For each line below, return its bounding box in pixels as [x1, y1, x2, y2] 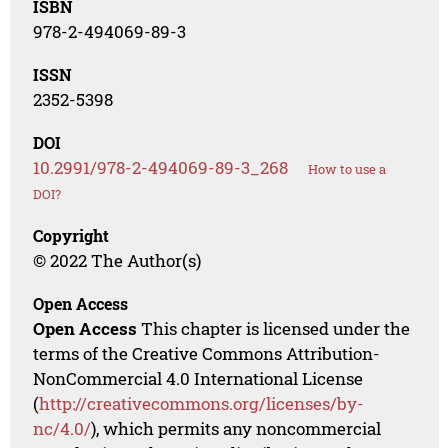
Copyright [33, 225, 110, 247]
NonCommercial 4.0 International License [33, 367, 364, 391]
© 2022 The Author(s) [33, 249, 202, 273]
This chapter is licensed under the [137, 317, 411, 341]
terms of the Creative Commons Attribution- [33, 342, 381, 366]
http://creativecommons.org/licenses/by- [39, 392, 365, 416]
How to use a [308, 160, 387, 179]
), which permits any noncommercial [91, 417, 382, 441]
